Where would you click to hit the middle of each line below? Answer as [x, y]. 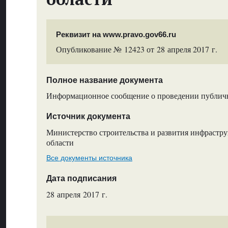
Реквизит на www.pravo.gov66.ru [116, 34]
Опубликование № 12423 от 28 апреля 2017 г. [137, 49]
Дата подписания [81, 179]
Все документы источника [89, 158]
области [60, 142]
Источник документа [88, 117]
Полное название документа [104, 80]
